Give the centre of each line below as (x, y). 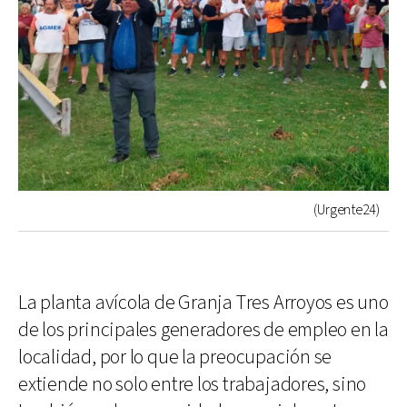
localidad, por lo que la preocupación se (175, 357)
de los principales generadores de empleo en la (203, 330)
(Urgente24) (347, 210)
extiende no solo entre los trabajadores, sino (193, 384)
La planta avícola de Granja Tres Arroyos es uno (203, 303)
